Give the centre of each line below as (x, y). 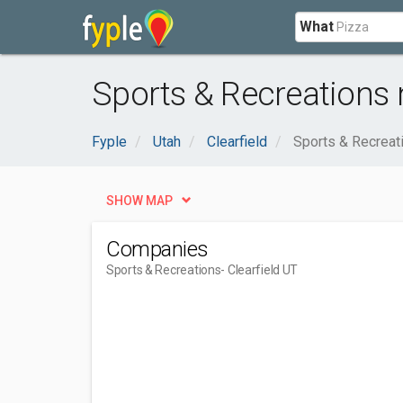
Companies (157, 249)
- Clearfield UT (260, 270)
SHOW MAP (139, 201)
